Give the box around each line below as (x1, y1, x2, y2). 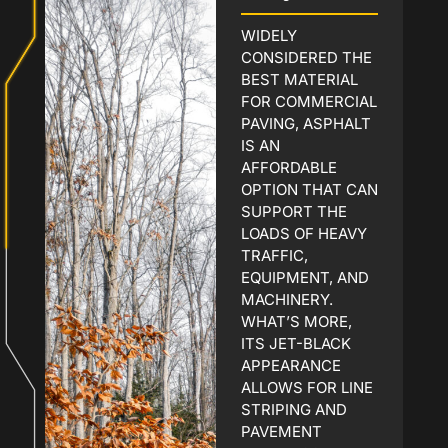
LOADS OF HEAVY (240, 223, 367, 243)
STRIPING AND (240, 399, 347, 419)
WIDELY (240, 25, 297, 45)
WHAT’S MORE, (240, 311, 352, 331)
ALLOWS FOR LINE (240, 377, 373, 397)
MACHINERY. (240, 289, 333, 309)
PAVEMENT (240, 421, 322, 441)
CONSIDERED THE (240, 47, 372, 67)
